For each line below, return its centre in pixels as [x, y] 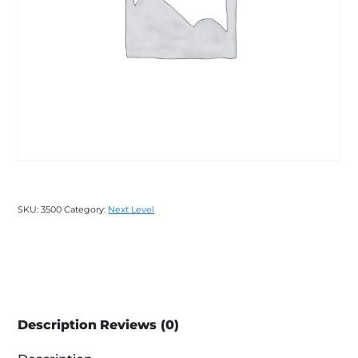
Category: [86, 210]
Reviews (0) [140, 325]
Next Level [131, 210]
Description [58, 325]
